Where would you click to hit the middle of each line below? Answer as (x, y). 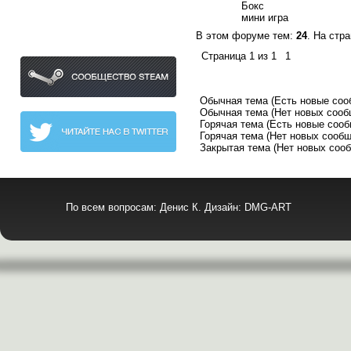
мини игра (265, 18)
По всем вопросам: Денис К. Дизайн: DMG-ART (179, 207)
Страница (225, 56)
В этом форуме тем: (246, 36)
